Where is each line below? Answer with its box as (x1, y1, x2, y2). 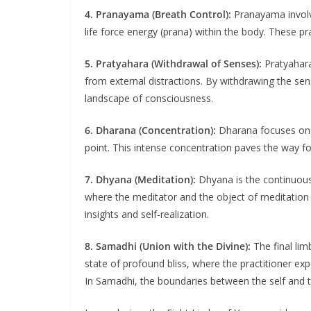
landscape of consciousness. (85, 91, 213, 105)
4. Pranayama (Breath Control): (85, 7, 231, 21)
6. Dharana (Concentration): (85, 123, 216, 137)
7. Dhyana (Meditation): (85, 172, 196, 186)
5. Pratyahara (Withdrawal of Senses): (85, 56, 262, 70)
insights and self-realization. (85, 207, 209, 221)
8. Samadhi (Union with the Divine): (85, 239, 251, 253)
